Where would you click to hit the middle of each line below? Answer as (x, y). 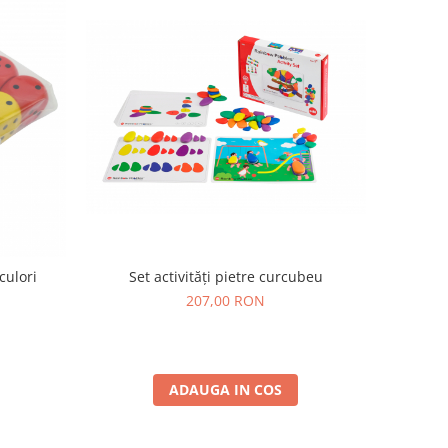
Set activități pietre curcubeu (225, 276)
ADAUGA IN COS (226, 389)
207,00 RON (226, 300)
